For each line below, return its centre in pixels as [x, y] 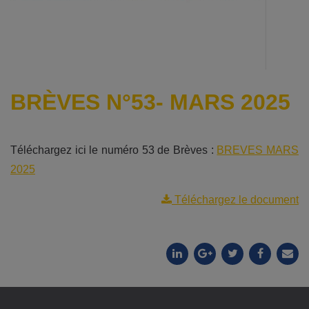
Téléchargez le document [235, 199]
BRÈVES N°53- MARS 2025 [150, 102]
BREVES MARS [258, 150]
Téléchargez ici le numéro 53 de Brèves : [114, 150]
